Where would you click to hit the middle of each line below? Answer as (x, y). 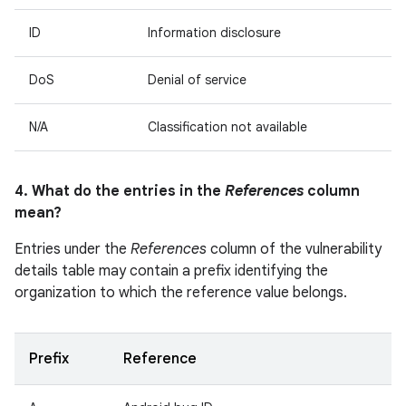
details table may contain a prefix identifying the (171, 271)
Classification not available (227, 127)
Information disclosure (214, 33)
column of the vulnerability (294, 249)
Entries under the (72, 249)
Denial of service (197, 80)
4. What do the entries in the (120, 191)
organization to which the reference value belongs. (181, 293)
